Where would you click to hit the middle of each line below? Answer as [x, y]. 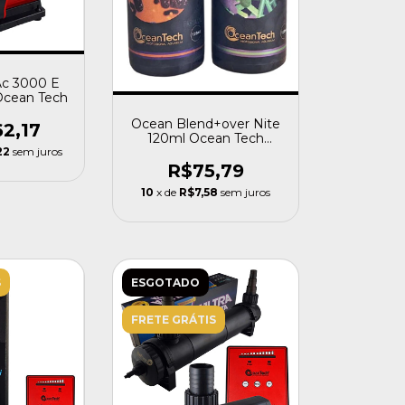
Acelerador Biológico [205, 152]
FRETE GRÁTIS [173, 319]
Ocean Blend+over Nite [205, 123]
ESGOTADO [165, 282]
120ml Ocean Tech [205, 138]
